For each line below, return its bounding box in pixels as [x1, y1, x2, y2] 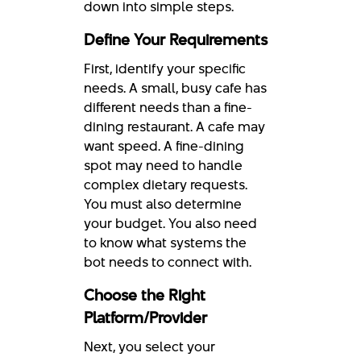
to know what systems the [84, 232, 247, 252]
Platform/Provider [84, 306, 207, 329]
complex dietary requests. [84, 174, 247, 194]
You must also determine [84, 193, 242, 214]
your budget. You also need [84, 213, 257, 233]
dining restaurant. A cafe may [84, 116, 265, 136]
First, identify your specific [84, 58, 246, 78]
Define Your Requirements [84, 28, 268, 51]
